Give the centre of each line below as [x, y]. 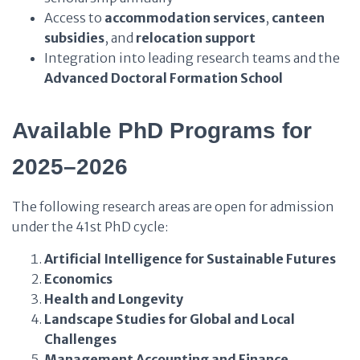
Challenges [80, 339]
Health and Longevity [114, 299]
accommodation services [185, 18]
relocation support [196, 38]
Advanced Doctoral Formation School [164, 78]
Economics [78, 279]
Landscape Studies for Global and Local [170, 319]
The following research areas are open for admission [173, 207]
